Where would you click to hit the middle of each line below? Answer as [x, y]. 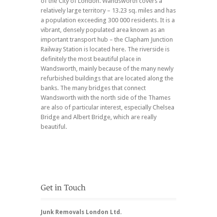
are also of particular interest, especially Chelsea [108, 107]
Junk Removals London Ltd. [81, 212]
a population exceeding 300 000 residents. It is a [108, 20]
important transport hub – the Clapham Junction [107, 39]
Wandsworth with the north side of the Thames [106, 97]
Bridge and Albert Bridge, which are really [99, 117]
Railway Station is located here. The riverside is [105, 49]
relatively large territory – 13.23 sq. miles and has [108, 10]
